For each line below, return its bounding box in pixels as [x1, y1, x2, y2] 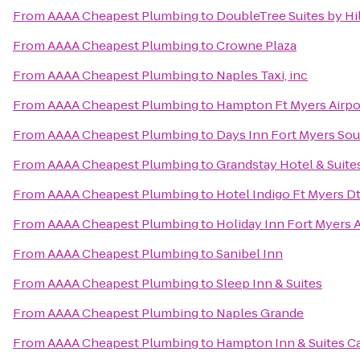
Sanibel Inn [216, 245, 283, 262]
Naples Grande [216, 305, 304, 321]
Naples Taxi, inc [216, 67, 308, 84]
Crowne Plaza [216, 37, 297, 54]
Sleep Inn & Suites [216, 275, 322, 292]
